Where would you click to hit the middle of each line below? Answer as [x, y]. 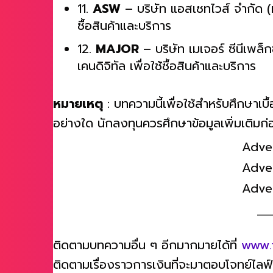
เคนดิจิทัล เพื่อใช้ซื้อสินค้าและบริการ [167, 72]
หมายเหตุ [78, 110]
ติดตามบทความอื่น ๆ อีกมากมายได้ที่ [147, 251]
